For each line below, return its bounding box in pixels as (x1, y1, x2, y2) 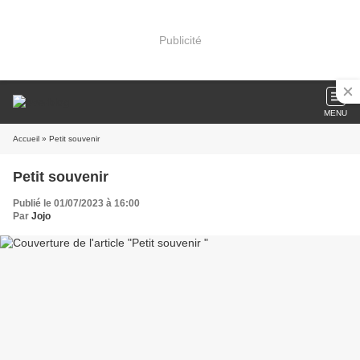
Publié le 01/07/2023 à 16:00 (13, 198, 140, 209)
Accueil (13, 134, 39, 143)
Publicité (158, 33, 202, 47)
